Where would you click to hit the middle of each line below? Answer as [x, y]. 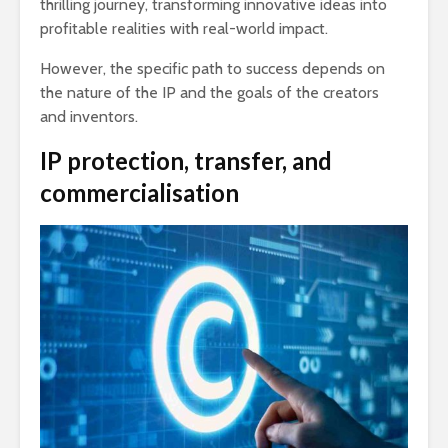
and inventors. [89, 117]
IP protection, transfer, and [186, 161]
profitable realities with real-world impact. [184, 29]
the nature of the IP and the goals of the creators [209, 93]
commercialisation [139, 193]
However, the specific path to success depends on [212, 69]
